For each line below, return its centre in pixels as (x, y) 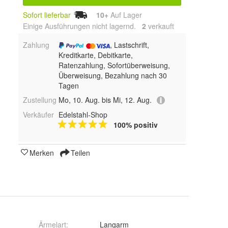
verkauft (160, 26)
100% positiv (135, 125)
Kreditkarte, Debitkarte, (95, 55)
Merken (42, 153)
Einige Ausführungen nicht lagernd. (82, 26)
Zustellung (40, 99)
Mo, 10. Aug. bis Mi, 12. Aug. (105, 99)
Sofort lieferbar (47, 15)
